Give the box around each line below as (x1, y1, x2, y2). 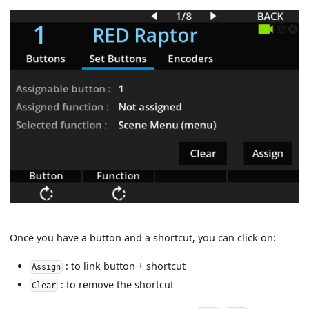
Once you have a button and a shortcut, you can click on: (10, 231, 277, 245)
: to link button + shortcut (62, 259, 186, 273)
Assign (32, 261, 61, 272)
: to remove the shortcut (57, 277, 174, 291)
